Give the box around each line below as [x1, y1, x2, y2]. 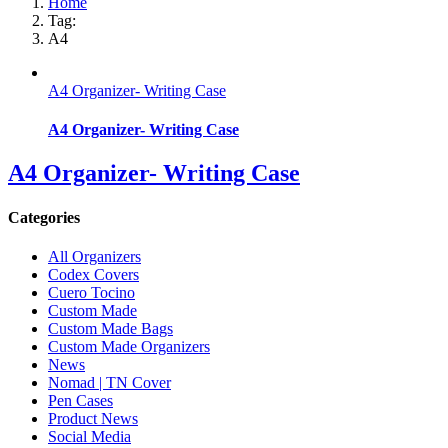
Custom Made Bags [48, 319, 173, 337]
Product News [48, 409, 138, 427]
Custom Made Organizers [48, 337, 210, 355]
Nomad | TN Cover [48, 373, 171, 391]
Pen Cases [48, 391, 113, 409]
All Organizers [48, 247, 141, 265]
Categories [8, 208, 80, 226]
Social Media [48, 427, 131, 445]
